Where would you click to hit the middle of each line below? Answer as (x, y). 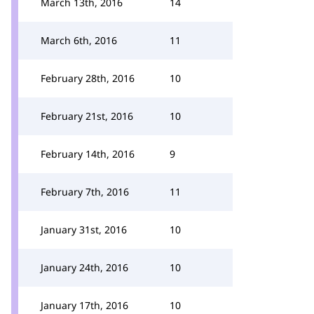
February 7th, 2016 (85, 192)
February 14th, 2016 (88, 154)
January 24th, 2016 (84, 267)
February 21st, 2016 (87, 116)
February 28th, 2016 (88, 78)
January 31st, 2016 (84, 230)
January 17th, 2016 (84, 305)
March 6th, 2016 (79, 40)
